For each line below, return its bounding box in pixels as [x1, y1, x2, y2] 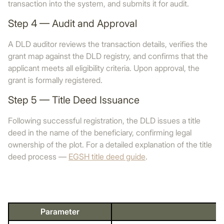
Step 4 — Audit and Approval [8, 17, 137, 29]
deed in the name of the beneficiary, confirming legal [8, 127, 191, 137]
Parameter [40, 206, 79, 216]
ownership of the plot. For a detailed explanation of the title [8, 139, 212, 149]
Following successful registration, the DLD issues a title [8, 115, 200, 125]
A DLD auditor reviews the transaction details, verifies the [8, 39, 207, 49]
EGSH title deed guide [68, 151, 145, 161]
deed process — [8, 151, 68, 161]
